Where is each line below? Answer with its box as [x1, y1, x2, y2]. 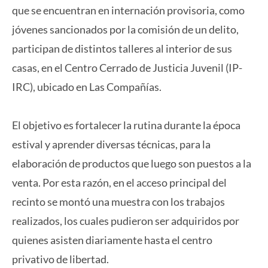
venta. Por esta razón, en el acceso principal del [12, 175, 227, 189]
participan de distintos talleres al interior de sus [12, 42, 232, 56]
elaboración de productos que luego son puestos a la [12, 156, 251, 170]
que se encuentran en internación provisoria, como [12, 4, 245, 17]
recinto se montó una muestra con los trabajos [12, 194, 225, 208]
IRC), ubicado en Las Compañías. [12, 80, 162, 94]
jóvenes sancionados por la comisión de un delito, [12, 23, 239, 36]
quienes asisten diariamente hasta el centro [12, 233, 212, 246]
